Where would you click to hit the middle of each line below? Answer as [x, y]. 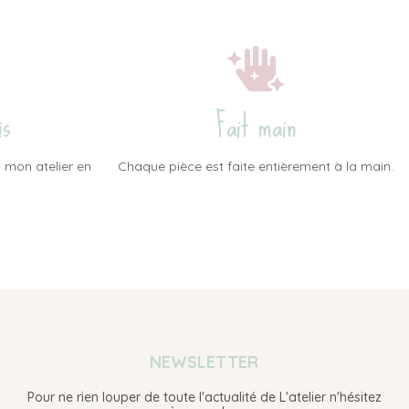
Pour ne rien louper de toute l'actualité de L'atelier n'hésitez [204, 398]
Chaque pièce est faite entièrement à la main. [256, 167]
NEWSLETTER [204, 362]
